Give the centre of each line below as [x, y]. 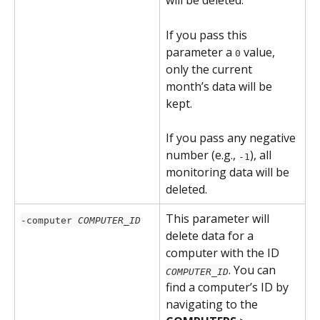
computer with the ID [224, 253]
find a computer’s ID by [229, 287]
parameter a [200, 52]
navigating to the [213, 305]
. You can [254, 270]
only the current [210, 69]
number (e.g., [202, 155]
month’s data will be [220, 86]
